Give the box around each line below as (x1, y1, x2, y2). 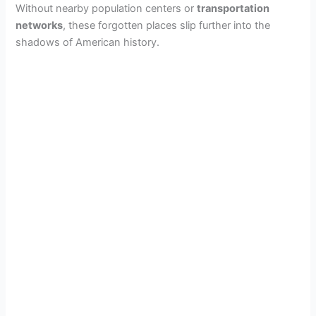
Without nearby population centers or (16, 1, 197, 15)
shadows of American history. (16, 35, 160, 49)
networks (16, 18, 63, 32)
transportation (197, 1, 270, 15)
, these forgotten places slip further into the (63, 18, 271, 32)
